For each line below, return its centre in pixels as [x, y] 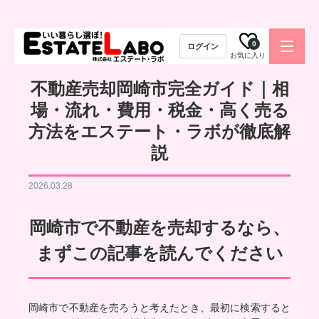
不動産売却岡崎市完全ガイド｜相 [159, 89]
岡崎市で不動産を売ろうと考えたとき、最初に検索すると [159, 308]
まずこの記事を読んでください [159, 253]
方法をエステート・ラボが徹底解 [159, 131]
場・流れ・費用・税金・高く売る [159, 110]
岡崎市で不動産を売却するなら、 [159, 228]
